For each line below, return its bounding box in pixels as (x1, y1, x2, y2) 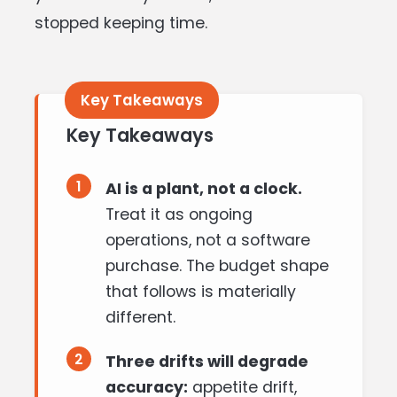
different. (105, 307, 175, 328)
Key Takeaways (66, 122, 214, 148)
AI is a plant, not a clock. (105, 178, 302, 199)
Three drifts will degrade (105, 351, 308, 372)
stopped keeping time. (35, 12, 207, 34)
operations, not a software (105, 230, 310, 251)
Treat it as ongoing (105, 204, 253, 225)
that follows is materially (105, 281, 296, 302)
